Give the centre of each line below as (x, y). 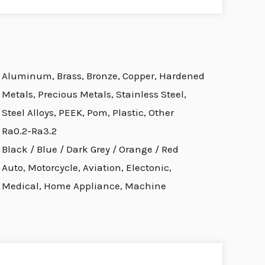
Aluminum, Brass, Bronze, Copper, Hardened (103, 76)
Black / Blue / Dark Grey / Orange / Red (90, 149)
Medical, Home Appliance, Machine (84, 186)
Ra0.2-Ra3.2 (29, 131)
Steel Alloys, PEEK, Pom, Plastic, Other (88, 113)
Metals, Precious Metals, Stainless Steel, (94, 94)
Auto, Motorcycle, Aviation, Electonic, (86, 168)
